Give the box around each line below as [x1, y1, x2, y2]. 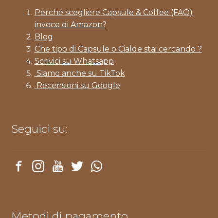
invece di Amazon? [34, 19, 107, 29]
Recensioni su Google [34, 80, 120, 90]
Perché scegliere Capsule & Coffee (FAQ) [34, 7, 193, 17]
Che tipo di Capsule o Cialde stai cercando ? [34, 44, 202, 54]
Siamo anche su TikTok [34, 68, 125, 78]
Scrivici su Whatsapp [34, 56, 114, 66]
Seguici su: [11, 122, 67, 136]
